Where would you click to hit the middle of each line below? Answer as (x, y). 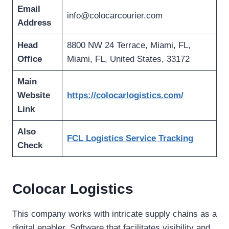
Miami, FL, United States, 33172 (128, 59)
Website (33, 96)
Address (34, 23)
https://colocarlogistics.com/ (125, 96)
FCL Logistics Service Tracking (130, 139)
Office (29, 59)
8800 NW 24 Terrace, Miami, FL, (129, 45)
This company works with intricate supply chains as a (114, 214)
